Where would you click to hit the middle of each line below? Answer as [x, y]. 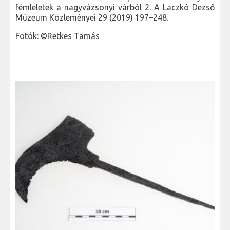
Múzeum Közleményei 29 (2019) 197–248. [92, 18]
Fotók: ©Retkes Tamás [57, 36]
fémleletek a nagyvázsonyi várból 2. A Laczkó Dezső [115, 7]
